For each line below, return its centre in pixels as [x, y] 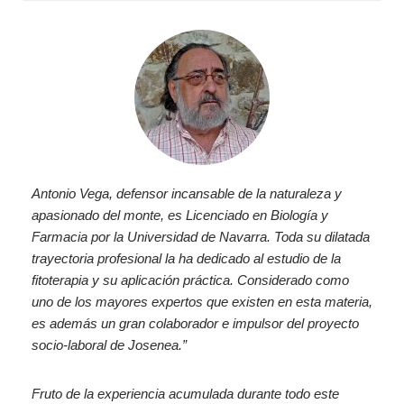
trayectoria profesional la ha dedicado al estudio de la [186, 258]
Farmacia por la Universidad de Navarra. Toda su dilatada [201, 237]
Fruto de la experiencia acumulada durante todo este [185, 394]
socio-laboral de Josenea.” [109, 345]
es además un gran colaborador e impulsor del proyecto [195, 323]
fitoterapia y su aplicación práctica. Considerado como [190, 280]
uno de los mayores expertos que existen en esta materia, [202, 302]
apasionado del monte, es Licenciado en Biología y [180, 215]
